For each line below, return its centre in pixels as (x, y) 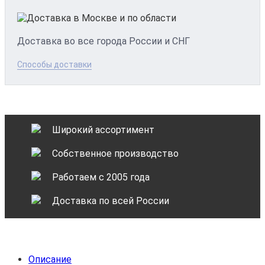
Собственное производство (115, 154)
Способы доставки (54, 65)
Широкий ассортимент (103, 130)
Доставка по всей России (111, 201)
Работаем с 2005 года (101, 177)
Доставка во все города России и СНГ (104, 41)
